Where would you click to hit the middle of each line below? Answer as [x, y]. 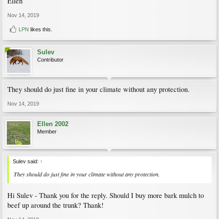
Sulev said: [26, 161]
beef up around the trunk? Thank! [55, 205]
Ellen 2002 [53, 124]
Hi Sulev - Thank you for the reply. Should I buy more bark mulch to [106, 195]
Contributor [50, 60]
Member [47, 131]
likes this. [41, 29]
